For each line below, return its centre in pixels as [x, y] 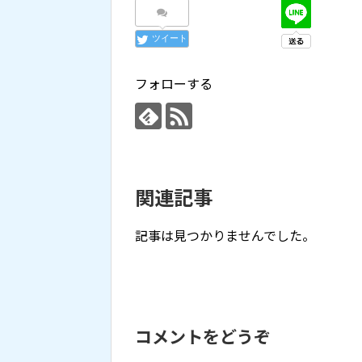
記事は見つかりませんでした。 [225, 236]
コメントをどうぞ [203, 337]
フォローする [174, 84]
